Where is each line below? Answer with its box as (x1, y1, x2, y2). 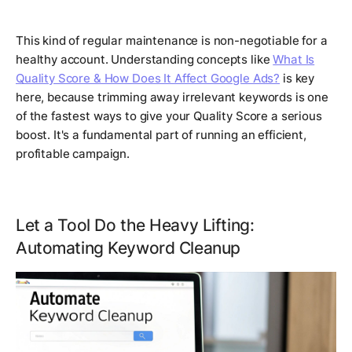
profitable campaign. (16, 145, 130, 161)
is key (280, 70, 315, 86)
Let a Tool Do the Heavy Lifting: (16, 214, 255, 235)
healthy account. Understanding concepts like (16, 51, 273, 67)
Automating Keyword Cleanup (16, 236, 240, 258)
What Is (273, 51, 315, 67)
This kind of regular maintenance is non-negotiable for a (16, 32, 328, 48)
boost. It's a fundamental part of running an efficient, (16, 126, 306, 142)
